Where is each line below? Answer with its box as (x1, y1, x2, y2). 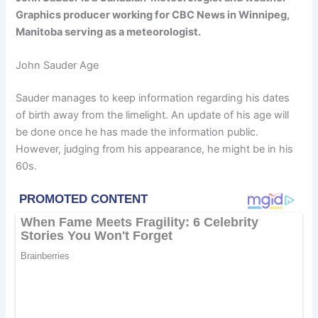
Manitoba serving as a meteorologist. (16, 25, 202, 38)
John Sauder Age (16, 58, 99, 72)
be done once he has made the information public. (16, 125, 259, 138)
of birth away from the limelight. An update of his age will (16, 108, 290, 121)
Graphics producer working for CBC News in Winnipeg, (16, 8, 290, 21)
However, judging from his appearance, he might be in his (16, 142, 294, 155)
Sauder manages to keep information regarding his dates (16, 91, 290, 104)
